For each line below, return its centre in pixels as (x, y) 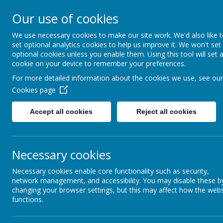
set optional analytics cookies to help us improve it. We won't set (116, 45)
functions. (28, 199)
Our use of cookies (65, 18)
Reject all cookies (166, 111)
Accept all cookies (61, 111)
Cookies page (34, 90)
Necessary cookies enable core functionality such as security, (111, 171)
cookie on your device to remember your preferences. (99, 63)
